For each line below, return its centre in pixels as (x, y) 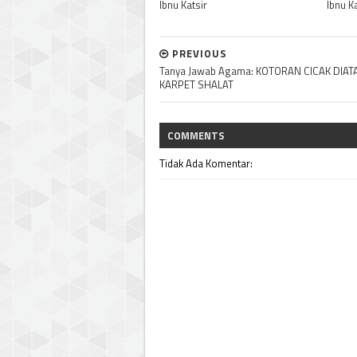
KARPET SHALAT (196, 84)
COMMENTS (196, 135)
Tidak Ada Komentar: (206, 163)
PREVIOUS (198, 53)
